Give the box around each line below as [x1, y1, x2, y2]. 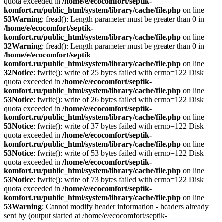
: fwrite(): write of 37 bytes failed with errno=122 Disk [33, 122, 204, 130]
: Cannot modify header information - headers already [42, 202, 209, 211]
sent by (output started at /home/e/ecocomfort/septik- [4, 211, 167, 220]
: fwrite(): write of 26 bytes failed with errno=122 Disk [33, 95, 204, 104]
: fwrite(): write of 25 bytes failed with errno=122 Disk [33, 68, 204, 77]
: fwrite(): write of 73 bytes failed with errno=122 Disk [33, 175, 204, 184]
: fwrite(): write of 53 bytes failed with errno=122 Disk [33, 149, 204, 157]
